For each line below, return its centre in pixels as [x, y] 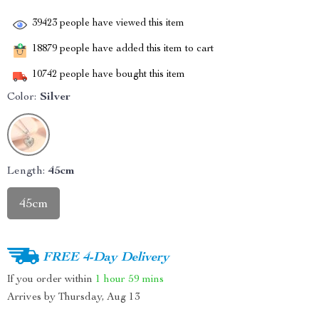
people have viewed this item [121, 24]
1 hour [110, 279]
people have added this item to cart [135, 49]
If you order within [51, 279]
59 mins [146, 279]
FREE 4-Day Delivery [106, 257]
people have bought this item [121, 75]
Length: [26, 172]
